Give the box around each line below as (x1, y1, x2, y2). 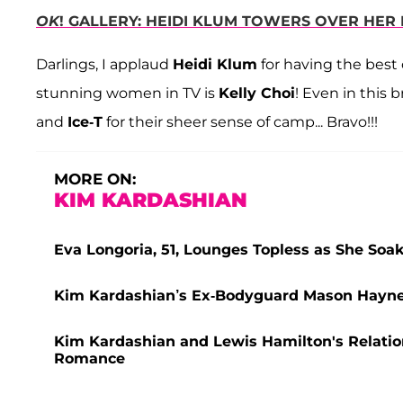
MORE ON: (54, 170, 136, 189)
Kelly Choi (219, 85, 295, 103)
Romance (54, 350, 125, 368)
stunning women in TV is (36, 85, 219, 103)
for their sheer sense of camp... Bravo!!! (103, 113, 378, 131)
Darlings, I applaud (36, 56, 173, 74)
